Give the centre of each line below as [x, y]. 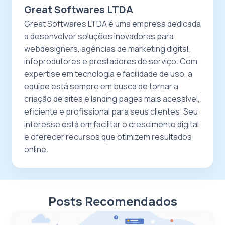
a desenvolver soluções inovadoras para [99, 36]
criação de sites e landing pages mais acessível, [112, 99]
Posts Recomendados [113, 201]
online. [36, 149]
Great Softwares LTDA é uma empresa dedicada [113, 24]
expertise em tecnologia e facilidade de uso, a [108, 74]
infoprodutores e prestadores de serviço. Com [111, 61]
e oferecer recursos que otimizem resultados [108, 137]
